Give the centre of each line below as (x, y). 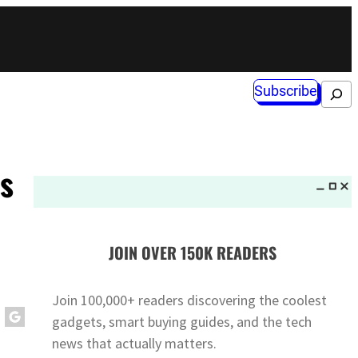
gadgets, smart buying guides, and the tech (182, 321)
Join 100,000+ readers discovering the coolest (190, 300)
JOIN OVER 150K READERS (192, 253)
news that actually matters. (135, 343)
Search (332, 91)
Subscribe (285, 91)
